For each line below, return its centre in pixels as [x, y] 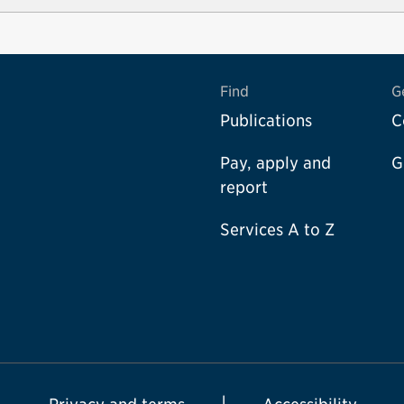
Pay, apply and [275, 163]
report [244, 187]
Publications [266, 120]
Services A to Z [277, 230]
